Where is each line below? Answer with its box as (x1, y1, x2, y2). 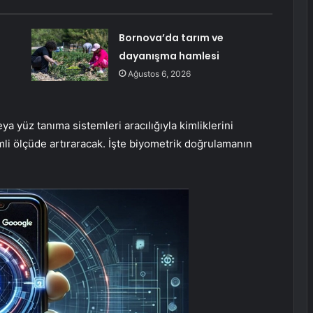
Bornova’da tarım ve (118, 31, 224, 45)
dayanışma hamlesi (118, 49, 219, 64)
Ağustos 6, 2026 (127, 68, 191, 80)
